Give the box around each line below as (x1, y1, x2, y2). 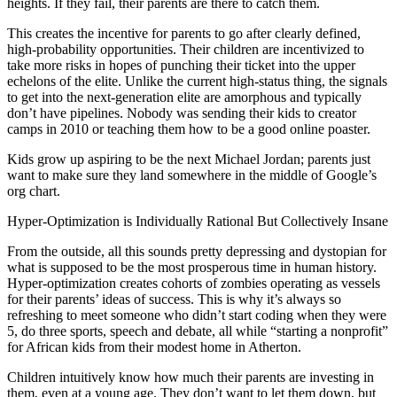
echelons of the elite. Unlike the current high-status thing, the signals (7, 74, 387, 90)
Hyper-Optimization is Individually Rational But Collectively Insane (7, 214, 388, 230)
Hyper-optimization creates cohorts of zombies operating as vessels (7, 276, 380, 292)
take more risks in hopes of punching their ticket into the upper (7, 58, 355, 74)
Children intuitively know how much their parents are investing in (7, 370, 374, 385)
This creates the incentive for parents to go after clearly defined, (7, 26, 361, 42)
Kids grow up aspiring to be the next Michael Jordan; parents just (7, 152, 370, 167)
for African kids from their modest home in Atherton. (7, 339, 301, 355)
